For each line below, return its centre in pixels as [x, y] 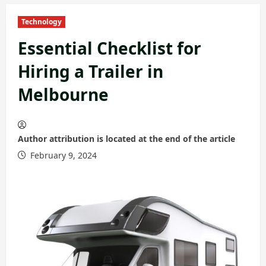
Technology [42, 22]
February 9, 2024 [62, 155]
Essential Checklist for [110, 48]
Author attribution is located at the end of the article [126, 139]
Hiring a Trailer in [91, 71]
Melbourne [63, 94]
